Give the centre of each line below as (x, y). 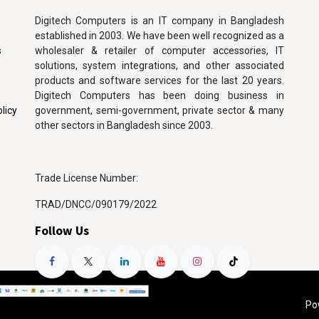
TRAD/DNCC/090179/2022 (96, 205)
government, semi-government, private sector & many (159, 111)
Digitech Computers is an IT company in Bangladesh (159, 21)
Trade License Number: (88, 178)
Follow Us (62, 231)
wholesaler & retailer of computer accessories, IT (159, 51)
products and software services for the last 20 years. (159, 81)
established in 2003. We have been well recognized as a (159, 36)
